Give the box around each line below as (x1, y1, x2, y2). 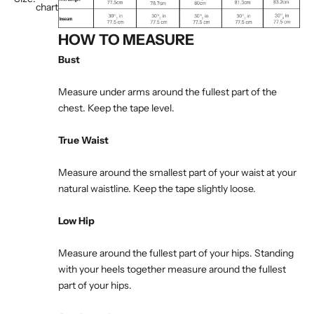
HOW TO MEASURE (58, 31, 194, 49)
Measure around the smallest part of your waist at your (58, 166, 296, 179)
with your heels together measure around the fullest (58, 263, 286, 276)
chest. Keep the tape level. (58, 102, 177, 115)
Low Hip (58, 214, 95, 228)
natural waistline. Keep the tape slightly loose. (58, 182, 256, 196)
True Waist (58, 134, 109, 147)
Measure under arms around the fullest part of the (58, 86, 277, 99)
